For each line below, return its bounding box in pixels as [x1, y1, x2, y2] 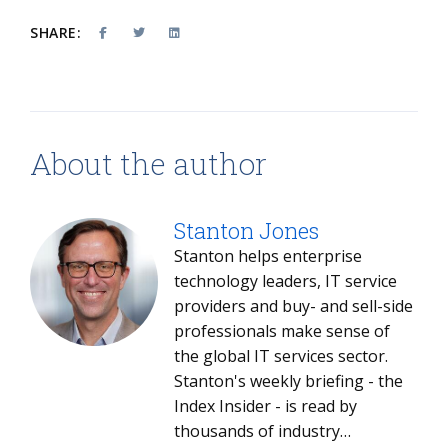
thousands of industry [174, 420, 340, 443]
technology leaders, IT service [174, 270, 345, 293]
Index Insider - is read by [174, 395, 357, 418]
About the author [30, 144, 267, 184]
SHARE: [30, 23, 81, 43]
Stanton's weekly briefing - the [174, 370, 403, 393]
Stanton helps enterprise [174, 245, 362, 268]
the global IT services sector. [174, 345, 254, 368]
